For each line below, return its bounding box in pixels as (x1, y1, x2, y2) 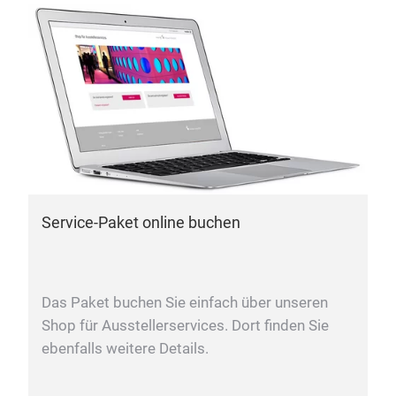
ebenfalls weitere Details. (42, 339, 209, 357)
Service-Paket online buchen (42, 212, 240, 232)
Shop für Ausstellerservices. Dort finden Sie (42, 316, 329, 334)
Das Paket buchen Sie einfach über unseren (42, 293, 328, 311)
